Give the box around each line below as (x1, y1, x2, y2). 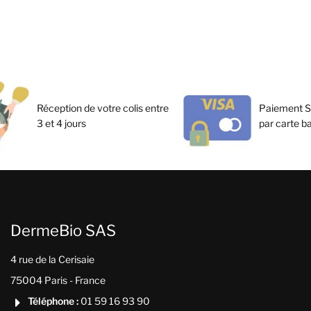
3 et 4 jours (37, 117, 87, 129)
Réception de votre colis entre (37, 101, 169, 114)
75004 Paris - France (10, 274, 106, 287)
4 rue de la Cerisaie (10, 253, 94, 266)
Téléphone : (27, 294, 78, 307)
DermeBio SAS (10, 221, 116, 239)
